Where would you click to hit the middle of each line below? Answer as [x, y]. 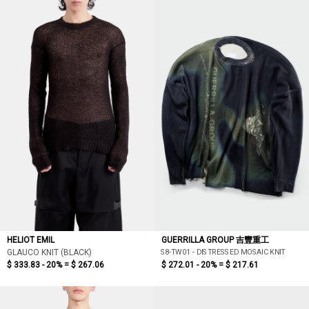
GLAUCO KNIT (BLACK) [49, 252]
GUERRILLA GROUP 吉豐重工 [215, 240]
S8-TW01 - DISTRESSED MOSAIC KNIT [223, 252]
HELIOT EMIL [31, 240]
